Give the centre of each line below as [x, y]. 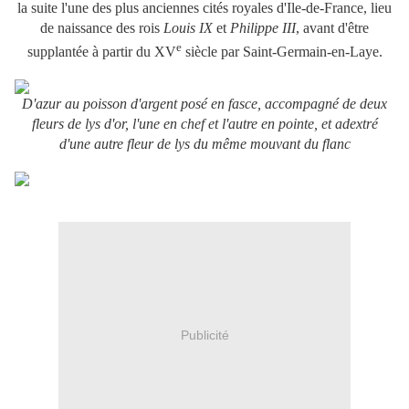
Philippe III [263, 28]
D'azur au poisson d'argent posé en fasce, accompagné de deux [204, 103]
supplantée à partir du [90, 51]
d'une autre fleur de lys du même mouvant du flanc [204, 143]
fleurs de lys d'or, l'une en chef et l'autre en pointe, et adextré [204, 123]
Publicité [204, 336]
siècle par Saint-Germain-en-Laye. [282, 51]
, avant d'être [332, 28]
